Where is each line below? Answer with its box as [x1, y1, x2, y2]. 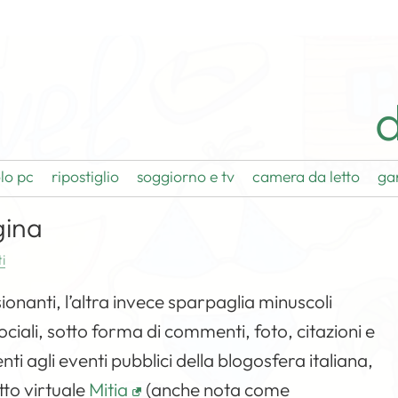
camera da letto [252, 166, 361, 187]
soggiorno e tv [137, 166, 235, 187]
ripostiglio [52, 166, 120, 187]
